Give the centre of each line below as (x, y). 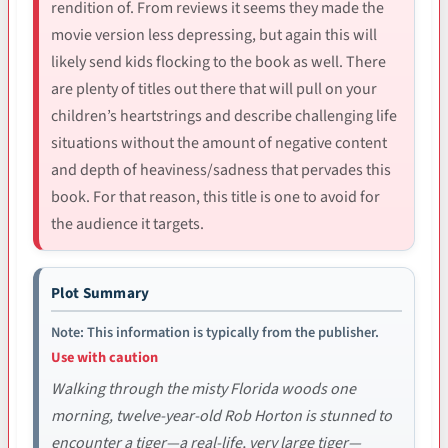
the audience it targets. (127, 223)
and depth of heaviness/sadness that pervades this (221, 169)
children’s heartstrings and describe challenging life (224, 115)
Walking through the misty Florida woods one (203, 388)
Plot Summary (100, 292)
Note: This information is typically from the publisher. (215, 332)
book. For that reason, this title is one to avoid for (215, 196)
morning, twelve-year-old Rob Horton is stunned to (221, 415)
